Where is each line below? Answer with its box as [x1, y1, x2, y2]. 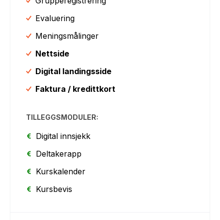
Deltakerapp [36, 148, 82, 159]
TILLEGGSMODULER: [26, 112, 99, 121]
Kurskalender [36, 166, 86, 176]
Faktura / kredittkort [35, 83, 116, 94]
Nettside [35, 48, 70, 58]
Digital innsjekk [36, 131, 91, 141]
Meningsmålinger [35, 30, 99, 41]
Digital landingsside [35, 66, 112, 76]
